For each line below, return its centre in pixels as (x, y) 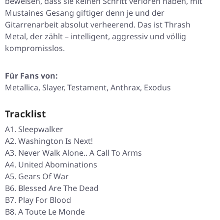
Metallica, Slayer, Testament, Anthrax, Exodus (88, 88)
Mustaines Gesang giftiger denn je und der (85, 13)
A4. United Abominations (51, 165)
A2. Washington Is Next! (49, 141)
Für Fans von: (31, 76)
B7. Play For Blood (38, 200)
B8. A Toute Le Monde (45, 212)
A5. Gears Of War (37, 177)
